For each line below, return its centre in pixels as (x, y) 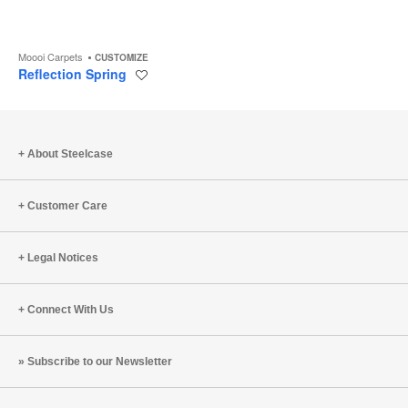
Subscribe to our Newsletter (100, 362)
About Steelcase (70, 154)
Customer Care (67, 206)
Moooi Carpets (52, 57)
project (155, 105)
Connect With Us (71, 310)
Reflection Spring (74, 74)
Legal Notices (63, 258)
